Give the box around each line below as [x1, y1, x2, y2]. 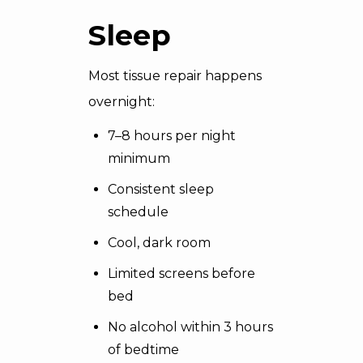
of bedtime [108, 342, 179, 357]
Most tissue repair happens [88, 68, 262, 83]
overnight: [88, 94, 155, 109]
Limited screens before [108, 266, 255, 281]
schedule [108, 204, 169, 220]
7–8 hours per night [108, 128, 236, 143]
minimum [108, 151, 170, 166]
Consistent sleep [108, 181, 214, 197]
